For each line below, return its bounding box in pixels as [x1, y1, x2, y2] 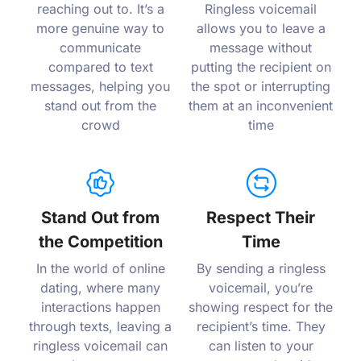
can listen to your [208, 338, 313, 355]
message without [210, 39, 312, 56]
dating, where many [40, 280, 160, 297]
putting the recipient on [190, 59, 331, 76]
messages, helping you [31, 78, 170, 95]
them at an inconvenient [189, 98, 333, 114]
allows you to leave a [196, 20, 326, 37]
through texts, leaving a [29, 318, 172, 335]
